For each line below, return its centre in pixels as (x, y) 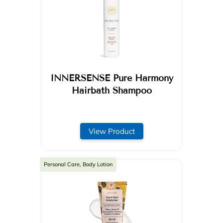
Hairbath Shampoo (111, 90)
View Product (111, 131)
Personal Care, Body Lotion (78, 165)
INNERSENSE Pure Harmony (111, 78)
